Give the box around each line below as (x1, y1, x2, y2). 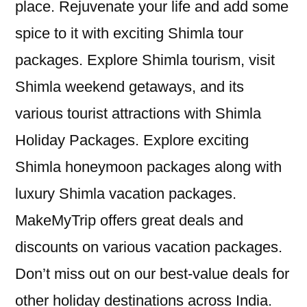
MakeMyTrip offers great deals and (15, 212, 243, 230)
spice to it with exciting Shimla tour (15, 25, 243, 42)
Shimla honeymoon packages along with (15, 158, 282, 176)
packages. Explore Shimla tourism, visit (15, 51, 275, 69)
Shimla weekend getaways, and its (15, 78, 244, 96)
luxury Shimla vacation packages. (15, 185, 236, 203)
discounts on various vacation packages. (15, 238, 282, 256)
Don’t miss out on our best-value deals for (15, 265, 289, 283)
